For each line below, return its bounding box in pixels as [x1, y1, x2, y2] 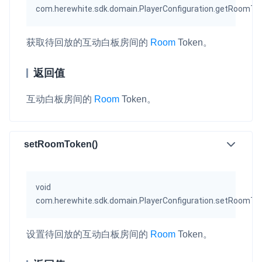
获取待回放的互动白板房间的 [26, 37, 150, 47]
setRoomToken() [24, 139, 98, 150]
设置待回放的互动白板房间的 [26, 229, 150, 239]
